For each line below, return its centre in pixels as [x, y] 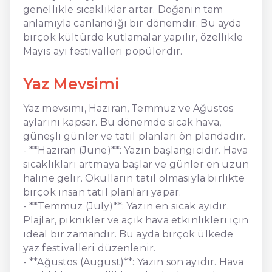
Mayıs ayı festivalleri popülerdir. [103, 51]
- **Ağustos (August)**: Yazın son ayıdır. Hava [133, 262]
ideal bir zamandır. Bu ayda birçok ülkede [128, 234]
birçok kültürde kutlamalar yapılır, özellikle [133, 37]
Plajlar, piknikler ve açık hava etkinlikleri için [136, 220]
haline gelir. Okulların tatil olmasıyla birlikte [134, 178]
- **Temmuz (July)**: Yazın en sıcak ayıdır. [126, 206]
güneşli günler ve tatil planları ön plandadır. [134, 136]
